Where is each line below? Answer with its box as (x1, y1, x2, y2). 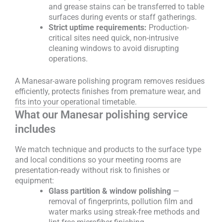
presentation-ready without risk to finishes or (15, 165, 169, 175)
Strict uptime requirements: (49, 23, 147, 33)
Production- (147, 23, 189, 33)
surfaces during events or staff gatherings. (49, 12, 197, 22)
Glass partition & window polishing (49, 186, 171, 196)
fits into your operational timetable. (15, 97, 137, 107)
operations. (49, 54, 88, 64)
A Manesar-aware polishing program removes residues (15, 76, 205, 86)
